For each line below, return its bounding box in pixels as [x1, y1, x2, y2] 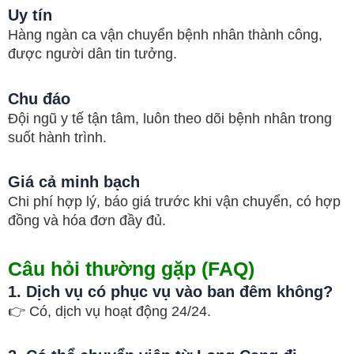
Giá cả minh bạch [8, 173, 140, 190]
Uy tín [8, 6, 52, 24]
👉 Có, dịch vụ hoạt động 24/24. [8, 303, 211, 319]
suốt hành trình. [8, 129, 107, 145]
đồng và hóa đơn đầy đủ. [8, 213, 166, 228]
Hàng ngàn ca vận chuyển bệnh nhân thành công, [8, 27, 322, 43]
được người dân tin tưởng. [8, 46, 177, 62]
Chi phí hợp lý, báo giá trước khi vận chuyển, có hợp [8, 194, 341, 209]
